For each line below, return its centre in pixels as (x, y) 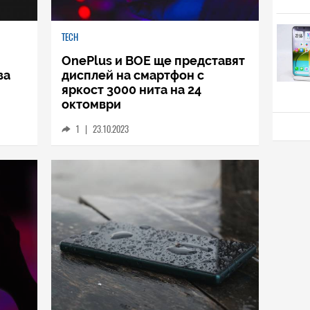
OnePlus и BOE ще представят (153, 60)
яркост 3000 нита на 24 (131, 89)
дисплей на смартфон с (133, 75)
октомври (91, 104)
